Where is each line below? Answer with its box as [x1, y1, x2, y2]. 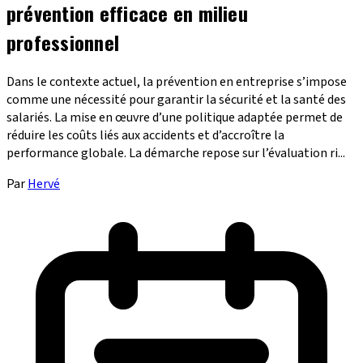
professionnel [6, 27, 120, 57]
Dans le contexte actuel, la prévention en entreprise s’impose [6, 72, 347, 91]
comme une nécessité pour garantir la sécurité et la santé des [6, 90, 346, 109]
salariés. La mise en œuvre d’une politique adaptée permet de [6, 108, 343, 126]
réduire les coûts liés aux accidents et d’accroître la [6, 126, 284, 144]
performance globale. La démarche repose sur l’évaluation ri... [6, 143, 345, 162]
